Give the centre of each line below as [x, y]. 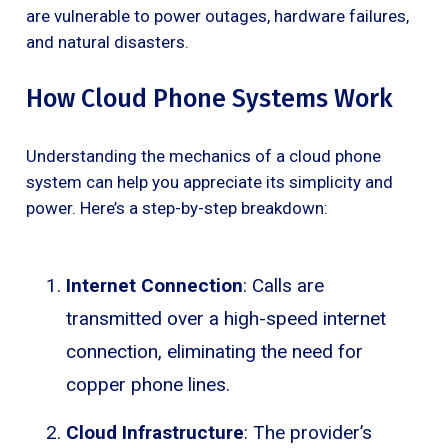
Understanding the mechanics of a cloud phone [203, 155]
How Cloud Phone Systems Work [209, 98]
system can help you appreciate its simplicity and [209, 181]
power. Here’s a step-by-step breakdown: [177, 207]
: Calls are [283, 285]
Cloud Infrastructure [155, 432]
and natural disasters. [107, 41]
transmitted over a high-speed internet [226, 318]
